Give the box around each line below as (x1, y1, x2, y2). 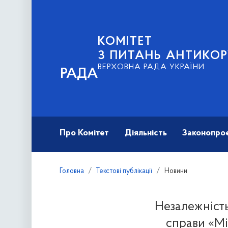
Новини (164, 167, 188, 176)
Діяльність (124, 128, 167, 138)
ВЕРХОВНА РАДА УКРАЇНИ (98, 63, 205, 71)
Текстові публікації (96, 167, 153, 176)
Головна (60, 167, 84, 176)
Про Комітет (60, 128, 109, 138)
